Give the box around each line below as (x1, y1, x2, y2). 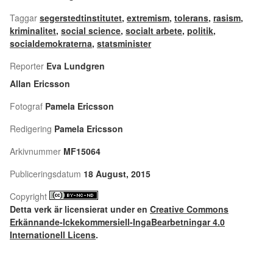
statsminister (97, 37, 151, 49)
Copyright (10, 190, 47, 202)
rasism (213, 12, 241, 24)
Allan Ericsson (10, 77, 70, 90)
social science (61, 24, 121, 37)
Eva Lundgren (46, 60, 105, 72)
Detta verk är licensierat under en (10, 203, 150, 215)
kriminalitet (10, 24, 56, 37)
